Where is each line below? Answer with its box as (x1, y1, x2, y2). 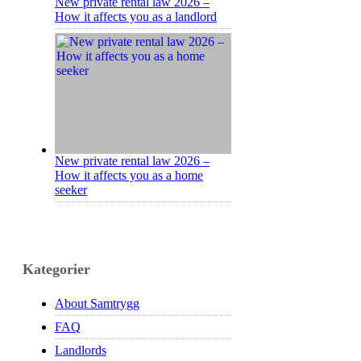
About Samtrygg (55, 297, 139, 311)
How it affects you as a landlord (55, 10, 217, 24)
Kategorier (23, 261, 90, 278)
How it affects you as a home (55, 168, 203, 183)
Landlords (55, 343, 106, 358)
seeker (55, 183, 87, 197)
